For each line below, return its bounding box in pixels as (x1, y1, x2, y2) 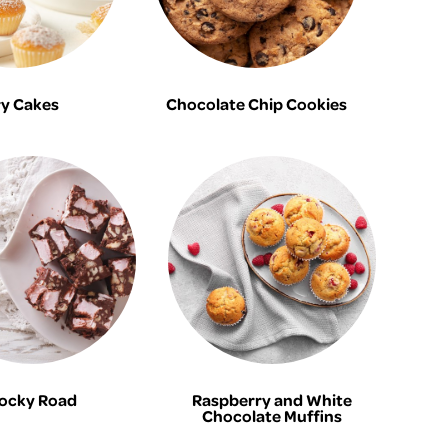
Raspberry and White (192, 389, 352, 410)
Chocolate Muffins (202, 405, 342, 426)
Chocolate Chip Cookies (165, 93, 347, 114)
